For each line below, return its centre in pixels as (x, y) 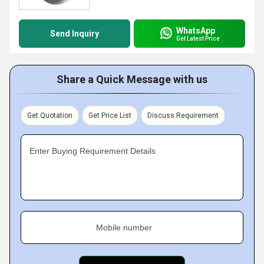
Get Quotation (50, 115)
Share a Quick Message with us (132, 79)
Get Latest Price (198, 38)
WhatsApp (196, 30)
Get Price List (110, 115)
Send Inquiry (75, 34)
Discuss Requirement (183, 115)
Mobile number (124, 227)
